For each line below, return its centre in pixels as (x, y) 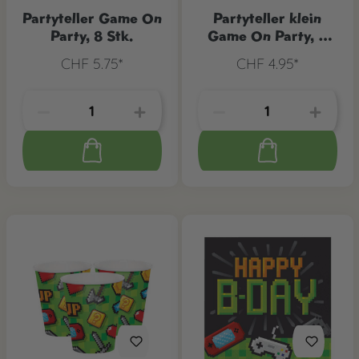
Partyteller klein (267, 18)
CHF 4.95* (267, 64)
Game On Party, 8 (267, 36)
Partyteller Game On (92, 18)
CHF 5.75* (92, 64)
